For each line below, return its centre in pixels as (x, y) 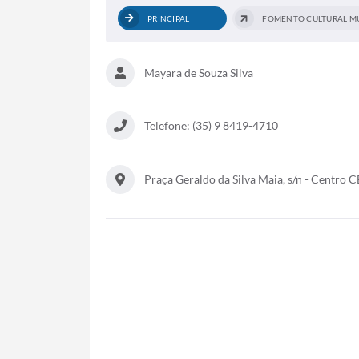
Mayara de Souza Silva (199, 73)
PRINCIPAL (169, 18)
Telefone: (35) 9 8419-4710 (211, 126)
